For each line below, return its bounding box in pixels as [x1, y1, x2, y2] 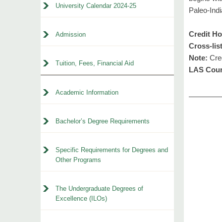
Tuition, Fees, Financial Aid [55, 59, 134, 67]
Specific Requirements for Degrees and [55, 146, 168, 154]
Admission [55, 31, 86, 38]
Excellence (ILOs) [55, 195, 107, 202]
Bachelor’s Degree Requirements [55, 117, 150, 125]
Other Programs [55, 156, 101, 164]
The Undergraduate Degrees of [55, 185, 143, 192]
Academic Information [55, 89, 118, 96]
